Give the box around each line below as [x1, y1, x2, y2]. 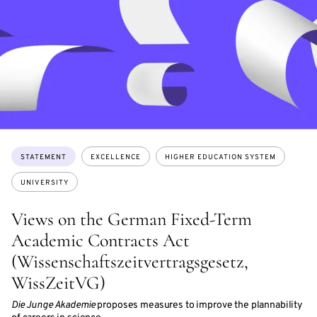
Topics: [11, 146, 46, 161]
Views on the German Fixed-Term [11, 208, 252, 231]
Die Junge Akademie [11, 299, 96, 312]
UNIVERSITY [21, 178, 69, 188]
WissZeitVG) [11, 272, 105, 294]
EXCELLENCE [91, 153, 141, 163]
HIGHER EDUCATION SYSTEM [165, 153, 276, 163]
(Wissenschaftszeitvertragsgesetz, [11, 250, 248, 273]
